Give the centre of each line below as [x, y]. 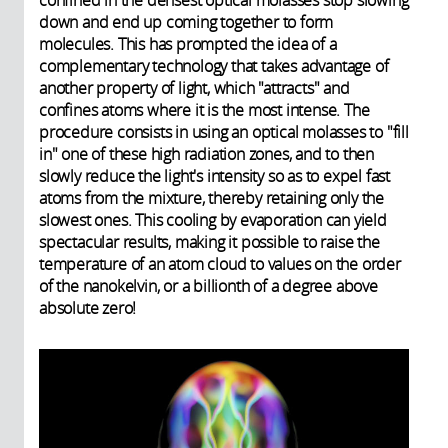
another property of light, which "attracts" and [194, 88]
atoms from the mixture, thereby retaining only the [211, 198]
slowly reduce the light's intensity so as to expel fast [214, 176]
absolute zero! [88, 308]
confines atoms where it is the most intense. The [204, 110]
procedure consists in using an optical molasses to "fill [224, 132]
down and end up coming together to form [186, 22]
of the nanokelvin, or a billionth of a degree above [208, 286]
